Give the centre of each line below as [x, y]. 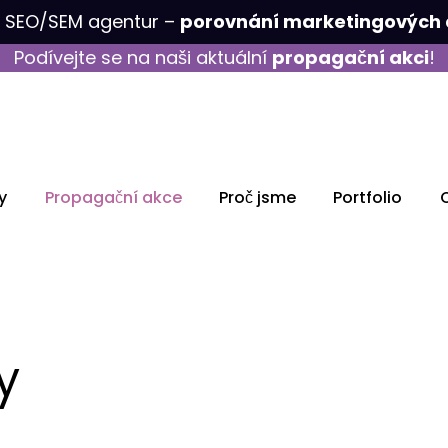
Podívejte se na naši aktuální [142, 57]
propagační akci [350, 57]
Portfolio [368, 197]
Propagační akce [113, 197]
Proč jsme [257, 197]
